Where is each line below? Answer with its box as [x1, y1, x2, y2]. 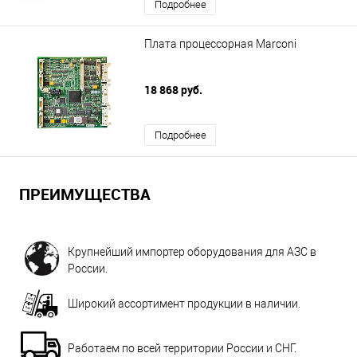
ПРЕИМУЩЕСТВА [19, 183, 151, 206]
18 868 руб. [144, 82, 205, 98]
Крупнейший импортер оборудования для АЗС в [68, 245, 316, 259]
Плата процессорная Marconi [144, 37, 296, 51]
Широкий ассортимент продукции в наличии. [68, 297, 300, 311]
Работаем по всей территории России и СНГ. [68, 342, 296, 355]
